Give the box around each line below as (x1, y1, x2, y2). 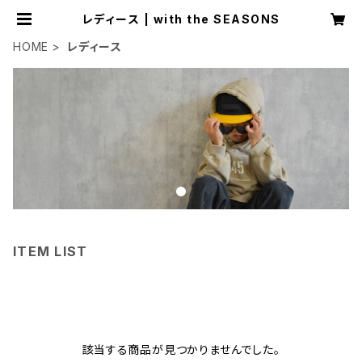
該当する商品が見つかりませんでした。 (82, 342, 280, 356)
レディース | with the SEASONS (82, 12, 280, 26)
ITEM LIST (13, 242, 88, 259)
